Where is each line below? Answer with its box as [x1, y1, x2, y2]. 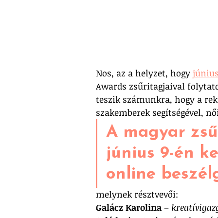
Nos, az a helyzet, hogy [96, 67, 193, 79]
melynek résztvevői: [96, 188, 178, 200]
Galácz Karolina [96, 201, 162, 213]
